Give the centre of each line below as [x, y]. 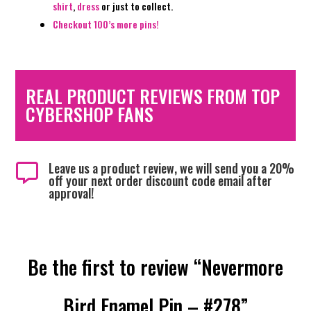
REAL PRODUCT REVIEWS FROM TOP [153, 96]
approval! [71, 193]
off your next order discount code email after [160, 181]
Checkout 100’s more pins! [106, 24]
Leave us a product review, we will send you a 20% [171, 168]
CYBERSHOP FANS [90, 115]
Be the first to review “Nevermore [155, 267]
